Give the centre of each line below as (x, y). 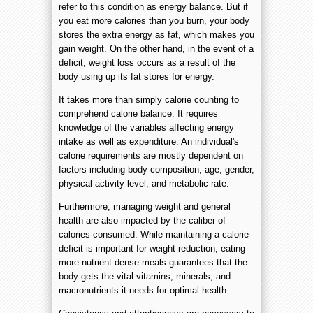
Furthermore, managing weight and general (145, 206)
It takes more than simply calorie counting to (149, 99)
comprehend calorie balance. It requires (138, 113)
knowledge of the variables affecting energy (146, 127)
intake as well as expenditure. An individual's (149, 141)
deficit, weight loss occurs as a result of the (147, 62)
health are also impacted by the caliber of (142, 220)
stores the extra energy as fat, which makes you (156, 34)
